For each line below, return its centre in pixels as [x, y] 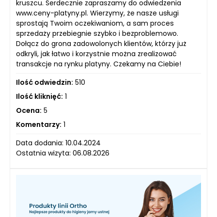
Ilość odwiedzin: [45, 83]
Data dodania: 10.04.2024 [58, 143]
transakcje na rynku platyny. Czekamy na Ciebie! [99, 64]
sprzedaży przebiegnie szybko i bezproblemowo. [97, 34]
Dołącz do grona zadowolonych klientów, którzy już [101, 44]
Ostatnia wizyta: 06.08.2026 [63, 153]
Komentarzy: [39, 125]
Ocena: [29, 111]
